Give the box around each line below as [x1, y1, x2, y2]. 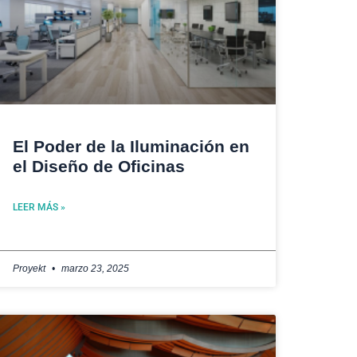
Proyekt [13, 263, 48, 275]
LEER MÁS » [13, 202, 65, 214]
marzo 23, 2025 [59, 263, 129, 275]
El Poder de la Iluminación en [13, 137, 249, 156]
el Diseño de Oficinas [13, 157, 185, 176]
